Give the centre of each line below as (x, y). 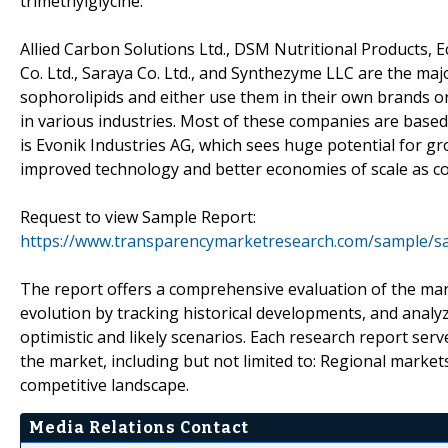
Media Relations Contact (139, 427)
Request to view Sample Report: (138, 216)
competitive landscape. (104, 384)
